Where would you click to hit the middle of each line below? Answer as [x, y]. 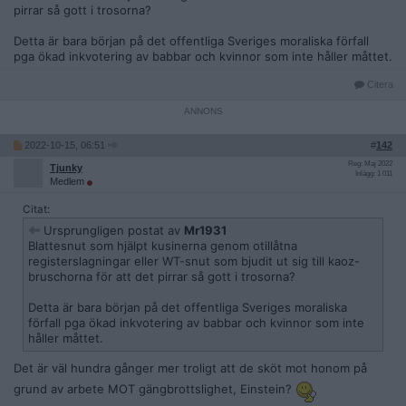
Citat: [36, 209]
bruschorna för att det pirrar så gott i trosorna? [162, 276]
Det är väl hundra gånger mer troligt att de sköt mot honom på [190, 368]
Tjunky [66, 168]
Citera [379, 84]
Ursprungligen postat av [112, 230]
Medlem [68, 181]
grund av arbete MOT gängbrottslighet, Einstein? [155, 388]
